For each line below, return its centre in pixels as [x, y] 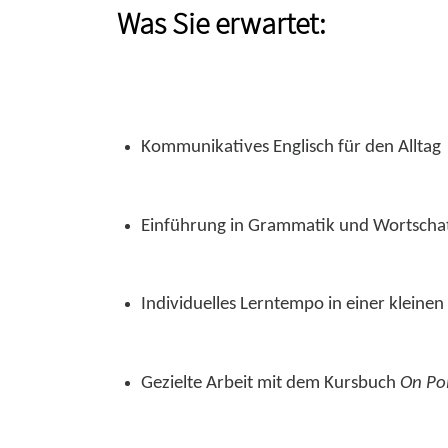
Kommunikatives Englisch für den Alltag [290, 148]
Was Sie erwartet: [221, 22]
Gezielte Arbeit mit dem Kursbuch [270, 383]
